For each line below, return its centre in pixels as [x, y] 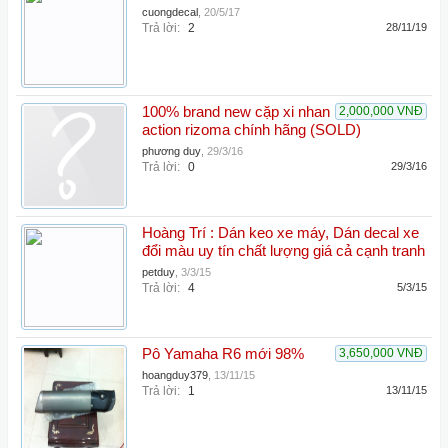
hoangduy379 [175, 375]
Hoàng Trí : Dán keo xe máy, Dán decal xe [280, 233]
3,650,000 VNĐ [381, 353]
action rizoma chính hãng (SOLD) [251, 130]
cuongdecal [170, 12]
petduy [158, 272]
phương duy [171, 151]
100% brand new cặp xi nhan [236, 112]
